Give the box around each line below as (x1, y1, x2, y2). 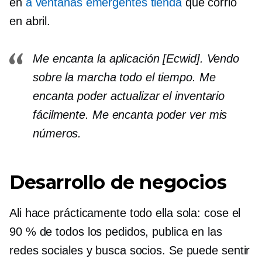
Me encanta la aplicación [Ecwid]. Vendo (33, 51, 240, 65)
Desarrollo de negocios (9, 170, 227, 194)
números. (33, 126, 82, 140)
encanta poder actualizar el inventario (33, 89, 225, 102)
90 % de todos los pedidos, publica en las (9, 225, 222, 238)
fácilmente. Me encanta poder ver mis (33, 108, 227, 121)
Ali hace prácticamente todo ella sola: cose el (9, 206, 241, 219)
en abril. (9, 14, 51, 27)
